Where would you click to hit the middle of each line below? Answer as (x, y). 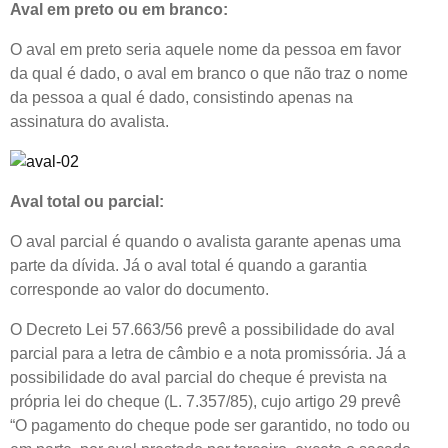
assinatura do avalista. (89, 121)
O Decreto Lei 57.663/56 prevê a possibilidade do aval (202, 329)
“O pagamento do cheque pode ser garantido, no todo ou (210, 425)
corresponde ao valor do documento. (139, 289)
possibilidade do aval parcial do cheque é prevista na (198, 377)
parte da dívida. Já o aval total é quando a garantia (188, 265)
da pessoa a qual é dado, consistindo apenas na (181, 97)
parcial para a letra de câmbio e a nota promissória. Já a (208, 353)
